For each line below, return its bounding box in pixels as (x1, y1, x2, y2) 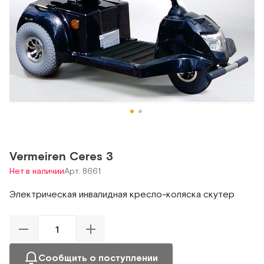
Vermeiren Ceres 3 (9, 149, 113, 163)
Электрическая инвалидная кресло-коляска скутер (9, 189, 235, 200)
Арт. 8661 (64, 166, 101, 176)
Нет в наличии (9, 166, 64, 176)
